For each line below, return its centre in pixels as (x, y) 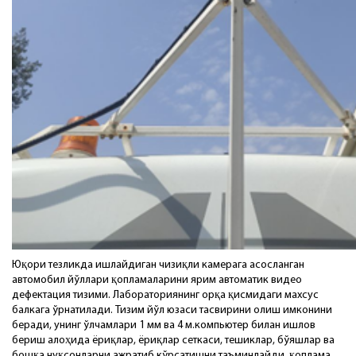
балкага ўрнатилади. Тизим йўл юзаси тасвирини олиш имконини (172, 310)
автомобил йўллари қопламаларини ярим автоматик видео (157, 280)
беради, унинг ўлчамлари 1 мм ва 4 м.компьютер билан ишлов (164, 325)
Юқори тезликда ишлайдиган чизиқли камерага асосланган (158, 265)
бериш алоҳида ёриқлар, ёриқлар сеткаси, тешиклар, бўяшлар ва (173, 340)
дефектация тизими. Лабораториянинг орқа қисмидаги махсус (165, 295)
